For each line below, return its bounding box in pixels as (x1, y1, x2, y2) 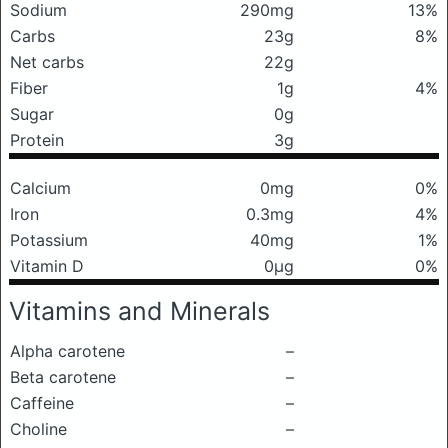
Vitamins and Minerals (9, 296, 270, 326)
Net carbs (10, 52, 84, 72)
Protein (10, 130, 64, 150)
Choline (10, 419, 67, 439)
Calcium (10, 178, 71, 198)
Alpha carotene (10, 341, 125, 361)
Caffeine (10, 393, 74, 413)
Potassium (10, 230, 88, 250)
